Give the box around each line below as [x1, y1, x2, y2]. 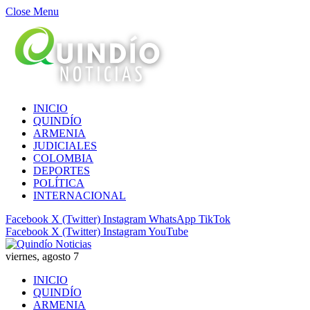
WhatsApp [149, 213, 196, 225]
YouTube [148, 226, 188, 237]
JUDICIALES [33, 140, 97, 152]
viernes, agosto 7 [6, 250, 79, 262]
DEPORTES [33, 165, 90, 176]
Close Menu [6, 6, 59, 17]
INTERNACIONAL [33, 190, 126, 201]
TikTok [199, 213, 230, 225]
